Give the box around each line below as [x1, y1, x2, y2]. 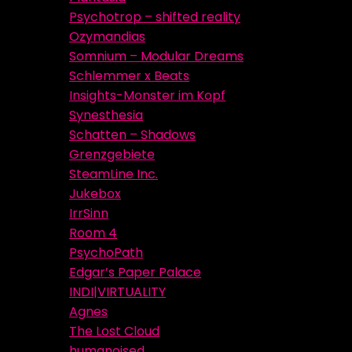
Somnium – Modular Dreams [69, 47, 244, 65]
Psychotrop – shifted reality [69, 8, 240, 26]
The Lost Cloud [69, 322, 159, 340]
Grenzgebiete [69, 145, 155, 163]
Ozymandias [69, 27, 145, 46]
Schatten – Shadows [69, 126, 196, 144]
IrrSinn [69, 204, 108, 222]
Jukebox [69, 185, 121, 203]
